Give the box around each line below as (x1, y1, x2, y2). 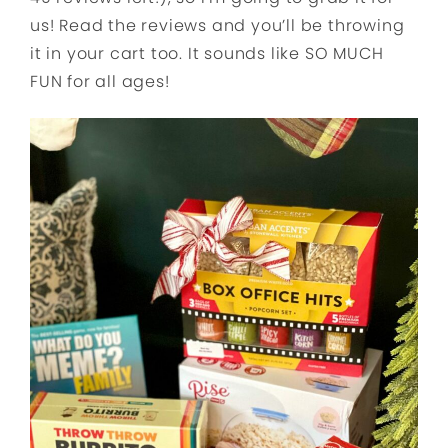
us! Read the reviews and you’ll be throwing (30, 13, 405, 37)
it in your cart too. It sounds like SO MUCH (30, 41, 384, 65)
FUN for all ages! (30, 69, 170, 93)
